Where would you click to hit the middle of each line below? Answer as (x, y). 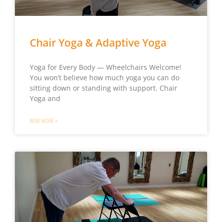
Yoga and (45, 99)
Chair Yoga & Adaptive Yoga (98, 43)
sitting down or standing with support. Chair (103, 88)
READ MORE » (44, 121)
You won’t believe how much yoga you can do (104, 78)
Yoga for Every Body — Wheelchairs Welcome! (105, 67)
